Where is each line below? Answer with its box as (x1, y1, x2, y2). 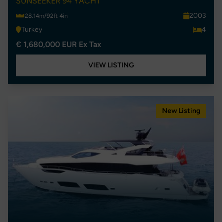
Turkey (21, 25, 42, 34)
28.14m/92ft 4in (25, 12, 68, 19)
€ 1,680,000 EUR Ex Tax (16, 40, 101, 49)
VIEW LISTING (88, 61, 134, 69)
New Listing (162, 107, 200, 115)
